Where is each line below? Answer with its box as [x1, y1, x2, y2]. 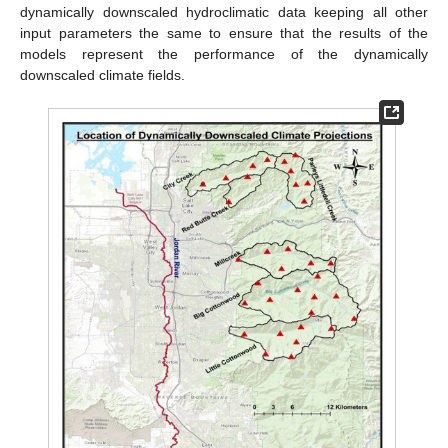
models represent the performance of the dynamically [20, 45, 428, 62]
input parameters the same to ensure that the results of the [20, 24, 428, 41]
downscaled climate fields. [20, 66, 185, 83]
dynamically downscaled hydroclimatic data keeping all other [20, 3, 428, 20]
